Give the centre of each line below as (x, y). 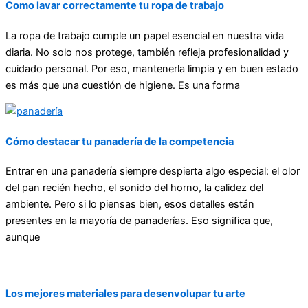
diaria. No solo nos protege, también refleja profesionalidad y (147, 52)
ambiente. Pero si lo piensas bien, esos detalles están (130, 205)
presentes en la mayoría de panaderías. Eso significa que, (139, 221)
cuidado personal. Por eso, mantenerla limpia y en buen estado (152, 68)
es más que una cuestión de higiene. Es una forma (123, 85)
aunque (23, 238)
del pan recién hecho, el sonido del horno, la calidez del (134, 188)
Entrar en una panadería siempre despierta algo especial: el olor (153, 172)
